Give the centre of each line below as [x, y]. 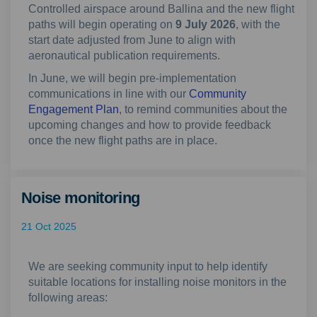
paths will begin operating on [102, 25]
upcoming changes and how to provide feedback [150, 125]
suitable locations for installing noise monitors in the [157, 282]
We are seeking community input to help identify [148, 266]
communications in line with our [109, 94]
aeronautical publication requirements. [124, 56]
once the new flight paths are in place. [123, 141]
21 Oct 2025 [49, 226]
